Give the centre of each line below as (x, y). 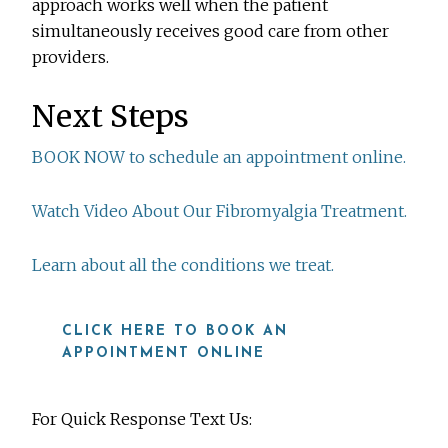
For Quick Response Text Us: (142, 419)
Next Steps (111, 116)
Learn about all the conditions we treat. (183, 265)
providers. (71, 57)
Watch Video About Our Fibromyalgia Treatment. (220, 211)
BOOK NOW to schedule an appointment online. (219, 157)
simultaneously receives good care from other (211, 31)
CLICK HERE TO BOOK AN (175, 332)
